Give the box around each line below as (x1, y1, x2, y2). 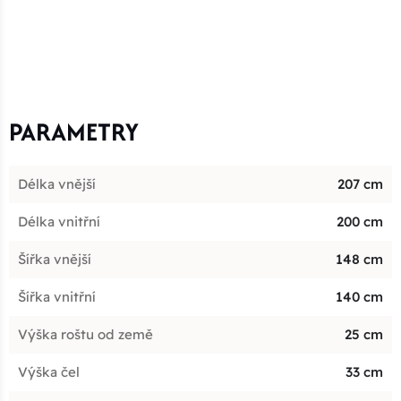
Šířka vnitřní (18, 287, 96, 305)
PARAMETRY (9, 113, 139, 149)
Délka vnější (18, 175, 96, 192)
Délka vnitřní (18, 212, 100, 230)
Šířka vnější (18, 250, 91, 268)
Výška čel (18, 363, 80, 380)
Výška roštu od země (18, 325, 153, 343)
